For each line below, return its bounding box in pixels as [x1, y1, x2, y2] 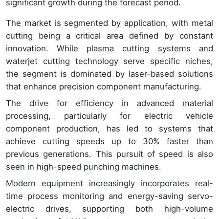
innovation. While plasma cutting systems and [6, 43, 213, 53]
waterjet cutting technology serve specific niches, [6, 56, 213, 66]
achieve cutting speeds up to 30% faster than [6, 136, 213, 146]
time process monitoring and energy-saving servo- [6, 191, 213, 201]
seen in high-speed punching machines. [6, 161, 161, 172]
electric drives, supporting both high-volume [6, 203, 213, 214]
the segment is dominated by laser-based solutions [6, 68, 213, 79]
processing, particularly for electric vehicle [6, 110, 213, 121]
